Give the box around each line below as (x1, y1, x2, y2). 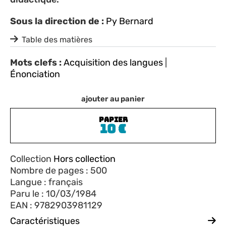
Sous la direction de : (10, 15, 104, 27)
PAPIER (98, 115, 128, 124)
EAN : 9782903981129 (10, 199, 102, 211)
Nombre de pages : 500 (10, 164, 107, 176)
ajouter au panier (81, 94, 145, 103)
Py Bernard (106, 15, 153, 27)
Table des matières (22, 34, 92, 44)
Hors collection (53, 153, 116, 164)
